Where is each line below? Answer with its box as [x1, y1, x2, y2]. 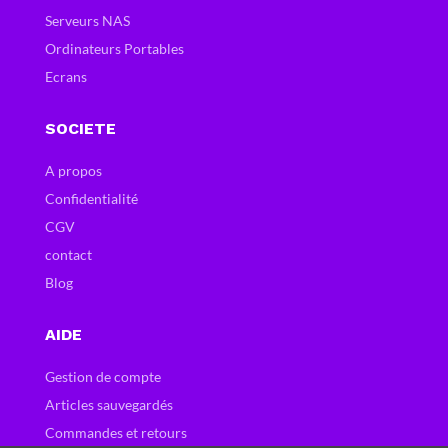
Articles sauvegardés [44, 396, 173, 414]
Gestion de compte [44, 368, 161, 386]
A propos [44, 162, 102, 180]
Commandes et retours [44, 424, 187, 442]
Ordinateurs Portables [44, 40, 184, 58]
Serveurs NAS [44, 12, 130, 30]
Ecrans [44, 68, 87, 86]
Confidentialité [44, 190, 138, 208]
